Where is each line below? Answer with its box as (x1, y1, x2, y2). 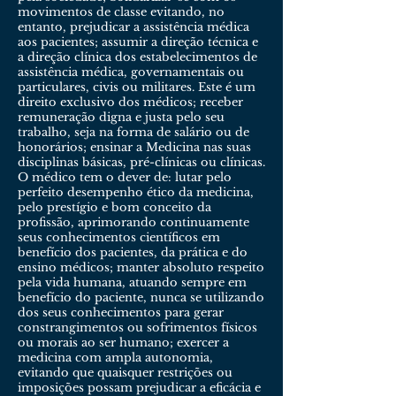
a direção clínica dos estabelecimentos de (18, 49, 257, 65)
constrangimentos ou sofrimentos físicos (18, 320, 257, 335)
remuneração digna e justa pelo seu (18, 110, 225, 125)
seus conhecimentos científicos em (18, 230, 220, 245)
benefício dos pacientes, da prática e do (18, 245, 247, 260)
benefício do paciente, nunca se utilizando (18, 290, 264, 305)
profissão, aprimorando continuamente (18, 215, 249, 230)
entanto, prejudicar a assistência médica (18, 19, 249, 34)
